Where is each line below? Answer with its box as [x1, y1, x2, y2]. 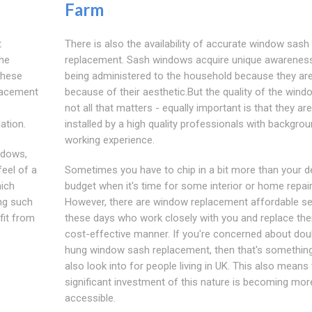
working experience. [64, 134, 155, 147]
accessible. [64, 292, 116, 305]
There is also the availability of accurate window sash [64, 38, 309, 51]
